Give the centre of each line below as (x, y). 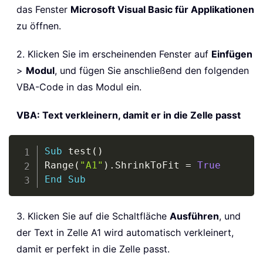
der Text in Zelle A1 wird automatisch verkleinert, (125, 232)
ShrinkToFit (150, 165)
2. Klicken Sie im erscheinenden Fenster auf (114, 54)
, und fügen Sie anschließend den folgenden (152, 70)
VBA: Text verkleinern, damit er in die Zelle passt (129, 115)
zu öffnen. (39, 26)
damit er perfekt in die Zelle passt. (93, 249)
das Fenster (43, 9)
